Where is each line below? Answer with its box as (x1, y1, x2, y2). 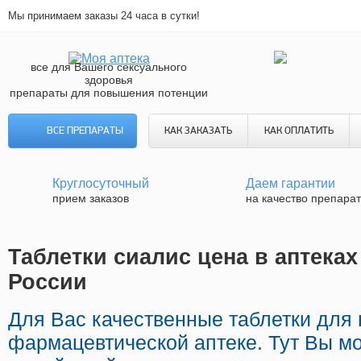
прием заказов (52, 192, 129, 205)
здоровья (85, 73, 133, 86)
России (8, 270, 87, 295)
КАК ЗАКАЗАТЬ (164, 126, 232, 136)
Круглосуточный (52, 176, 149, 190)
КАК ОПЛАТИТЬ (263, 126, 334, 136)
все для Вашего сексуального (31, 60, 187, 73)
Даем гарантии (246, 176, 335, 190)
